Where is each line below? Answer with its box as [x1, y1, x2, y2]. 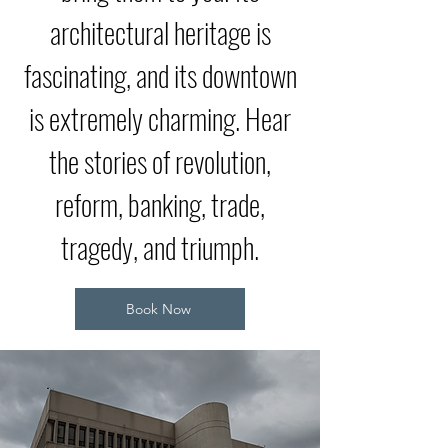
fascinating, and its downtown [23, 53, 297, 96]
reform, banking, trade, [55, 182, 265, 225]
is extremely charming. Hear [29, 96, 291, 139]
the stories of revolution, [49, 139, 271, 182]
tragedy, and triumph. [61, 225, 259, 268]
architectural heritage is [49, 10, 271, 53]
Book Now [125, 300, 191, 318]
